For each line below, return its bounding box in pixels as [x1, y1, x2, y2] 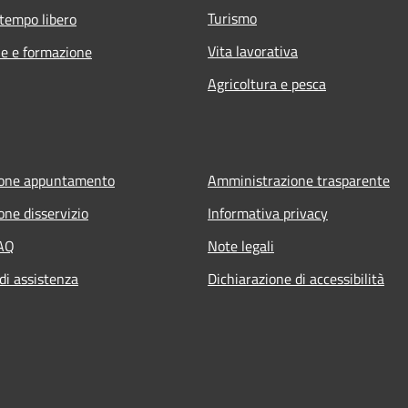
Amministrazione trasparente [208, 168, 390, 191]
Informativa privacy [208, 201, 328, 224]
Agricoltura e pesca [208, 72, 326, 95]
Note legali [208, 234, 274, 257]
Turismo [208, 6, 257, 29]
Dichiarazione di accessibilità [208, 267, 384, 290]
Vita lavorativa [208, 39, 298, 62]
